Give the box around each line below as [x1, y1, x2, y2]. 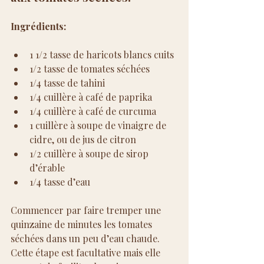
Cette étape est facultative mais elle [11, 246, 163, 259]
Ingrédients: [11, 19, 66, 32]
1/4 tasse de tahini [29, 76, 105, 89]
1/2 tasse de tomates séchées [29, 62, 150, 75]
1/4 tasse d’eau [29, 175, 90, 188]
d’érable [29, 161, 65, 174]
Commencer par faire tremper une [11, 203, 163, 216]
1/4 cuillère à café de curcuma [29, 104, 156, 117]
